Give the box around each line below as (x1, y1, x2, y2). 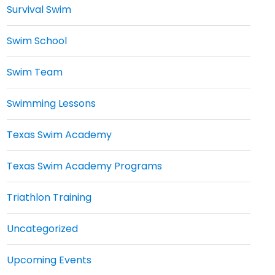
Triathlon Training (6, 190, 91, 204)
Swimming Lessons (6, 96, 96, 110)
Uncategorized (6, 222, 78, 236)
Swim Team (6, 65, 63, 79)
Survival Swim (6, 2, 71, 17)
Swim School (6, 34, 67, 48)
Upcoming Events (6, 253, 91, 267)
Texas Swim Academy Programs (6, 159, 162, 173)
